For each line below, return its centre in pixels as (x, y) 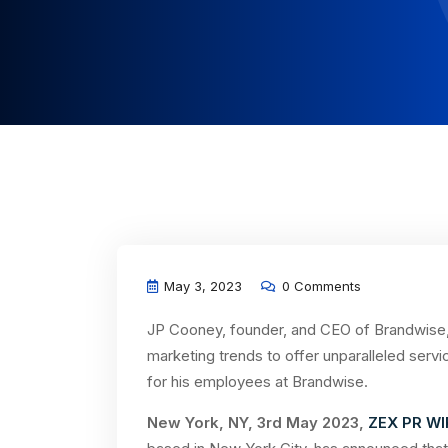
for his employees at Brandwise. (261, 381)
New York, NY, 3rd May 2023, (257, 422)
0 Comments (319, 286)
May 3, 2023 (201, 286)
